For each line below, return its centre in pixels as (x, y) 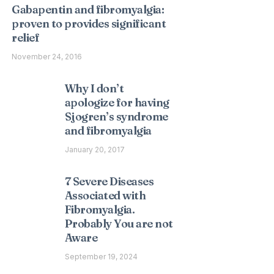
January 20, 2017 (94, 150)
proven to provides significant (89, 24)
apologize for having (117, 102)
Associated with (105, 195)
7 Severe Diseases (109, 181)
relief (26, 38)
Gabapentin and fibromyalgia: (88, 9)
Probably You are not (119, 224)
